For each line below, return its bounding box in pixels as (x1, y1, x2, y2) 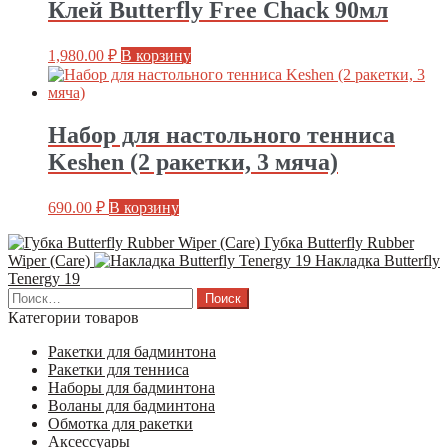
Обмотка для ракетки (48, 414, 193, 432)
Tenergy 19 (8, 269, 80, 287)
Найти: (7, 286, 55, 304)
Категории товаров (8, 308, 139, 326)
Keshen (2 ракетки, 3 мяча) (48, 148, 338, 175)
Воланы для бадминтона (48, 396, 215, 414)
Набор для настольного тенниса (48, 121, 395, 148)
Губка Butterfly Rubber (264, 233, 414, 251)
